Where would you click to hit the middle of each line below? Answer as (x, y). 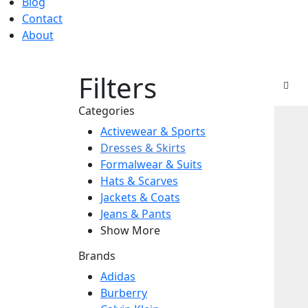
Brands (97, 255)
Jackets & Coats (140, 197)
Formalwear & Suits (151, 164)
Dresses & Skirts (143, 147)
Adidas (118, 276)
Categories (107, 110)
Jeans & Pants (136, 213)
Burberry (124, 293)
